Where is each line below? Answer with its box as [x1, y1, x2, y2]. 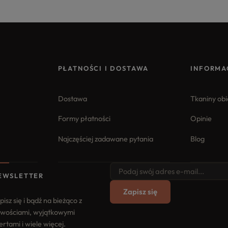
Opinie [190, 113, 212, 124]
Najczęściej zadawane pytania [58, 133, 153, 144]
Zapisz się [123, 187, 157, 197]
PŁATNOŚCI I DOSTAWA [58, 64, 149, 72]
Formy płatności [58, 113, 110, 124]
